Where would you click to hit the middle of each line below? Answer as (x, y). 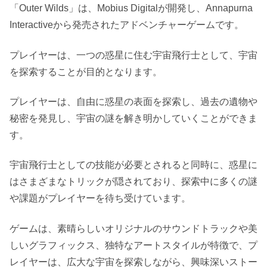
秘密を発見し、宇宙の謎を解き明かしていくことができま (133, 118)
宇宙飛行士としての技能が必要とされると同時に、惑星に (133, 165)
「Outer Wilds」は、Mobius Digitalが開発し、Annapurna (131, 8)
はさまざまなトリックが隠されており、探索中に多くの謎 (133, 182)
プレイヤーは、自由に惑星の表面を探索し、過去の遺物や (133, 101)
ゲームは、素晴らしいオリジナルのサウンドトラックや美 (133, 228)
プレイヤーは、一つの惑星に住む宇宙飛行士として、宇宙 (133, 55)
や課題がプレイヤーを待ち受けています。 (100, 198)
